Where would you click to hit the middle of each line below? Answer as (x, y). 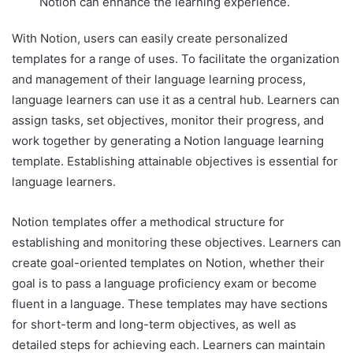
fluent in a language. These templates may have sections (170, 303)
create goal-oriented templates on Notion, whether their (168, 262)
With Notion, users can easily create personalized (150, 38)
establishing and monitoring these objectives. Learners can (176, 242)
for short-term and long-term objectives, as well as (154, 324)
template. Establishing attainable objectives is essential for (175, 161)
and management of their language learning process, (159, 79)
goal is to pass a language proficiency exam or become (164, 283)
